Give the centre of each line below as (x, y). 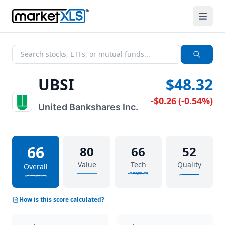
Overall (36, 166)
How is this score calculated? (62, 200)
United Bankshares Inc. (88, 107)
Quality (189, 164)
